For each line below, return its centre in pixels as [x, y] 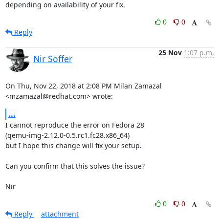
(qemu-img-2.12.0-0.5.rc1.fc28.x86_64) [67, 135]
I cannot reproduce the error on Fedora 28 [75, 125]
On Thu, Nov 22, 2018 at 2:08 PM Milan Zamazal [83, 86]
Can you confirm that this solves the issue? [75, 166]
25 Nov [170, 52]
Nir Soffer [53, 58]
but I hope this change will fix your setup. [73, 145]
